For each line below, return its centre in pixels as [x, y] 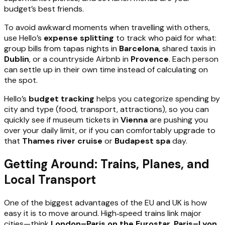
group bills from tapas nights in [62, 48]
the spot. [21, 80]
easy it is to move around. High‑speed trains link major [103, 213]
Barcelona [139, 48]
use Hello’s [24, 38]
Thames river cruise [62, 141]
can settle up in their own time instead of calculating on [106, 69]
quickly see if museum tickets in [62, 120]
